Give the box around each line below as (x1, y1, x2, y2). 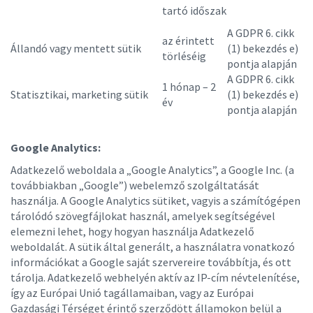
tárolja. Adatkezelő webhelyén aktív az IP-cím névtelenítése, (10, 270, 300, 284)
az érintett (162, 34, 214, 48)
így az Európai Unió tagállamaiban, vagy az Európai (10, 286, 254, 300)
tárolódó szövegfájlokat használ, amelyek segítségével (10, 209, 275, 223)
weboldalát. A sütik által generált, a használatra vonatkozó (10, 240, 295, 254)
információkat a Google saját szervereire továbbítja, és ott (10, 255, 291, 269)
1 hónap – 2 (162, 80, 216, 94)
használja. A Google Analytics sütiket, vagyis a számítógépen (10, 194, 300, 208)
